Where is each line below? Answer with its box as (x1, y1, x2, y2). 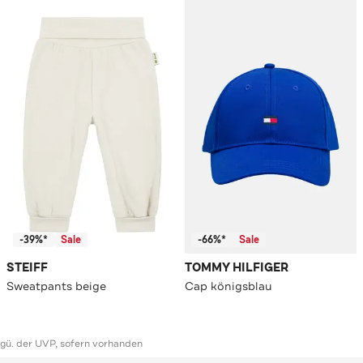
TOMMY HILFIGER (185, 260, 288, 276)
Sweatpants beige (6, 279, 106, 294)
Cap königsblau (185, 279, 272, 294)
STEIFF (6, 260, 48, 276)
